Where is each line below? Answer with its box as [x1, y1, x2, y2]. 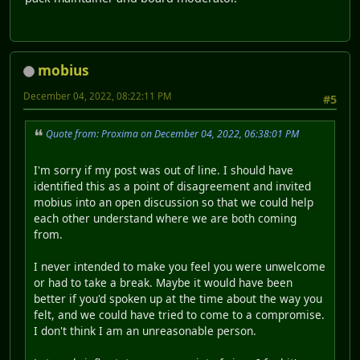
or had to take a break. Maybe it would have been [34, 274, 292, 290]
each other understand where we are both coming [34, 210, 297, 226]
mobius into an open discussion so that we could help [34, 194, 313, 210]
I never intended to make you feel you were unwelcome [34, 258, 325, 274]
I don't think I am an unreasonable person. [34, 322, 256, 338]
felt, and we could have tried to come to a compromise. [34, 306, 325, 322]
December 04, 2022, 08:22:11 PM [23, 89, 172, 102]
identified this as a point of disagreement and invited [34, 178, 311, 194]
